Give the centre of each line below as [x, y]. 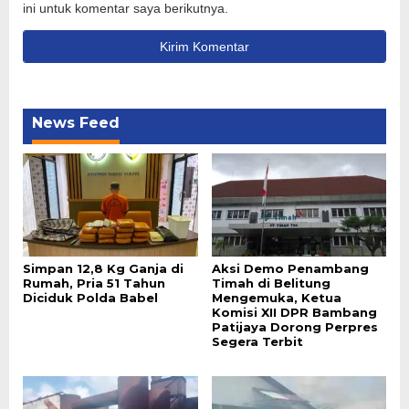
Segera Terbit [257, 342]
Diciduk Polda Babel [90, 298]
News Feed [76, 122]
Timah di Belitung [271, 283]
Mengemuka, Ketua [276, 298]
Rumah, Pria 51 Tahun [94, 283]
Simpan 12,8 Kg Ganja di [103, 269]
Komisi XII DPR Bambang [294, 313]
